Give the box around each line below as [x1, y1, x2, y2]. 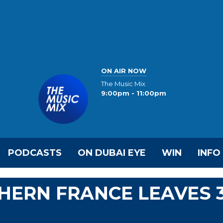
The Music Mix [101, 80, 145, 88]
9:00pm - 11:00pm [101, 89, 166, 98]
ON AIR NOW [101, 66, 146, 75]
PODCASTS [8, 147, 62, 158]
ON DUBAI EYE [78, 147, 146, 158]
